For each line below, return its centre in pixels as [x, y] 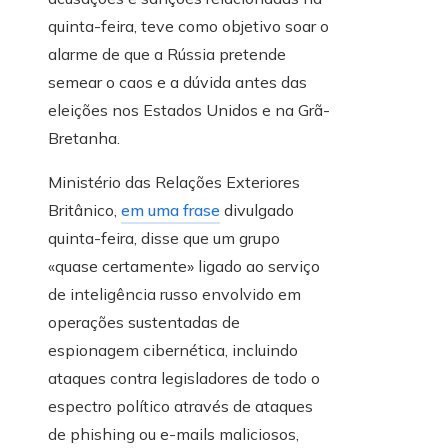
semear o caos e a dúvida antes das [177, 82]
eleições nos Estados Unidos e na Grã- [189, 110]
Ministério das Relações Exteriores [174, 182]
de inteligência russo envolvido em [174, 294]
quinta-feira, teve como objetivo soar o [188, 26]
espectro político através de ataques [180, 406]
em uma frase [170, 210]
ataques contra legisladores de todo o [184, 378]
